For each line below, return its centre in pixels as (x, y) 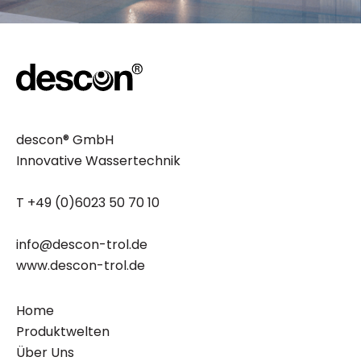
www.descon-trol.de (81, 265)
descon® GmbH (65, 139)
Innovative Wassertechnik (98, 160)
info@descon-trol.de (82, 244)
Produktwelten (63, 331)
